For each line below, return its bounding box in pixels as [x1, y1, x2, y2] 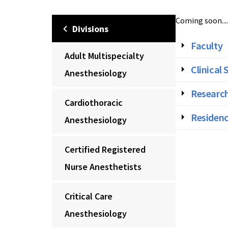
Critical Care [65, 190, 112, 202]
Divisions [72, 23, 108, 35]
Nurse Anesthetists [65, 161, 141, 173]
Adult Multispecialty [65, 50, 144, 62]
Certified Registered [65, 144, 146, 155]
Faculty [191, 39, 223, 52]
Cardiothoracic [65, 97, 123, 108]
